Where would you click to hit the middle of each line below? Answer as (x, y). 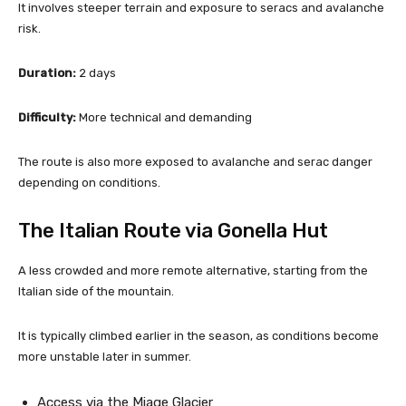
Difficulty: (47, 117)
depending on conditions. (89, 182)
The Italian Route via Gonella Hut (173, 230)
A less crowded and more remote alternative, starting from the (193, 270)
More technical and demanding (164, 117)
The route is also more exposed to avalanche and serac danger (195, 161)
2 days (96, 72)
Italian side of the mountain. (96, 291)
